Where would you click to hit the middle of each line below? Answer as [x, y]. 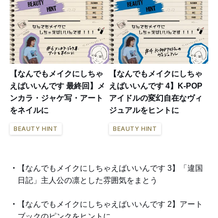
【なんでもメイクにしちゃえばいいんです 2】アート [110, 204]
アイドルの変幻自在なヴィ [156, 98]
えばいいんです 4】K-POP [156, 86]
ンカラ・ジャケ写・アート [56, 98]
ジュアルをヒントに [144, 110]
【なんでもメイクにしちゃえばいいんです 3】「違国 [110, 168]
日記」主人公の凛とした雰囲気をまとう [88, 180]
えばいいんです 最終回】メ [57, 86]
